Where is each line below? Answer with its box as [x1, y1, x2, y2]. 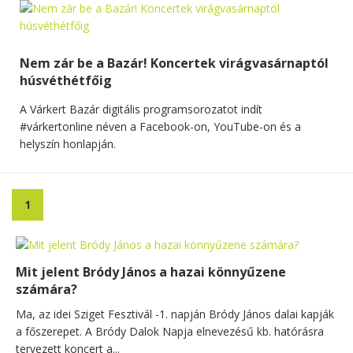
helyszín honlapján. [20, 136, 116, 151]
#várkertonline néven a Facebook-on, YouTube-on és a [20, 118, 301, 134]
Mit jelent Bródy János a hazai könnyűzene [16, 262, 286, 281]
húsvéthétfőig [20, 71, 112, 89]
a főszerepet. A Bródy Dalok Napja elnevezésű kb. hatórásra [16, 323, 324, 339]
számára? [16, 280, 77, 298]
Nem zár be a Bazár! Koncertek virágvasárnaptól [20, 54, 329, 72]
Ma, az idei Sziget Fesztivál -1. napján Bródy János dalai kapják [16, 306, 334, 321]
